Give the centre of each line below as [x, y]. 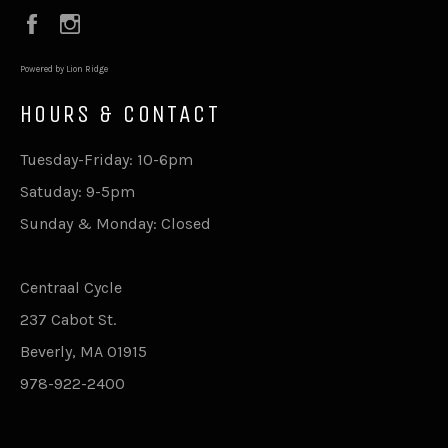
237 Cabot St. [68, 320]
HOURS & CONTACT [120, 113]
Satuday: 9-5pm [77, 192]
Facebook [88, 21]
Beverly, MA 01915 [83, 352]
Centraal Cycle [71, 288]
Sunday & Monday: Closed [115, 224]
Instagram [128, 21]
